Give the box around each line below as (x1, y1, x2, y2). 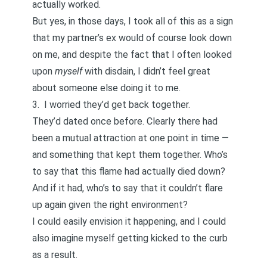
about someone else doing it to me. (32, 82, 181, 94)
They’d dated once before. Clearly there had (32, 116, 218, 127)
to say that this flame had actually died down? (32, 166, 225, 177)
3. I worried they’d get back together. (32, 99, 190, 110)
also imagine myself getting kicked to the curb (32, 232, 228, 244)
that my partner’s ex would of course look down (32, 32, 232, 44)
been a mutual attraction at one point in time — (32, 132, 229, 144)
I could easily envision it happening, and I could (32, 216, 226, 227)
